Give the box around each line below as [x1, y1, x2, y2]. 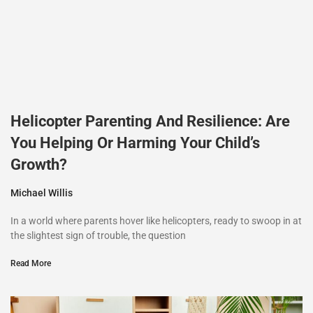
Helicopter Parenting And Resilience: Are [10, 112, 290, 130]
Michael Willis [10, 187, 73, 198]
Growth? [10, 155, 67, 173]
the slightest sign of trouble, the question [10, 229, 186, 241]
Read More [10, 258, 51, 268]
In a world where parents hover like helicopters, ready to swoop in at [10, 214, 302, 226]
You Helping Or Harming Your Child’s [10, 133, 260, 152]
